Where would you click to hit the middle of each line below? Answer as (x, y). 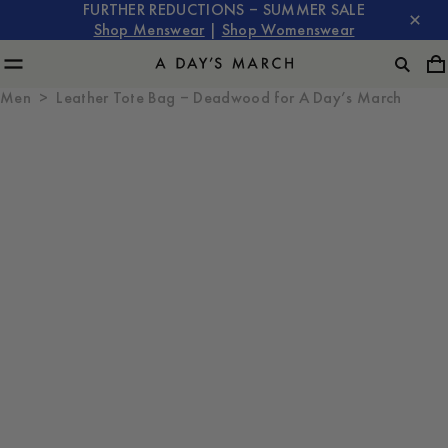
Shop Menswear (149, 30)
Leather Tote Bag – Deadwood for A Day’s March (229, 98)
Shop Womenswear (288, 30)
